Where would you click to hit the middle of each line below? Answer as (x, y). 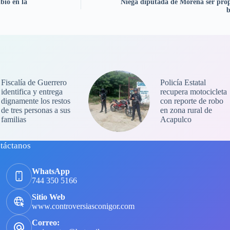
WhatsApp (51, 171)
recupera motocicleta (193, 92)
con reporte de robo (191, 101)
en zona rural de (186, 110)
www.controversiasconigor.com (83, 206)
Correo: (45, 223)
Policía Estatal (183, 83)
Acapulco (176, 120)
